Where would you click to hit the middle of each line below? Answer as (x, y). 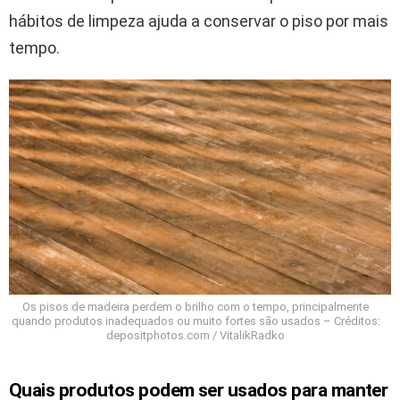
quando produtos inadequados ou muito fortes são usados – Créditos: (196, 321)
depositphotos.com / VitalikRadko (196, 336)
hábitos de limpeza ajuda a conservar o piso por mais (199, 21)
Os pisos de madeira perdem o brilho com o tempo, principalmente (196, 307)
